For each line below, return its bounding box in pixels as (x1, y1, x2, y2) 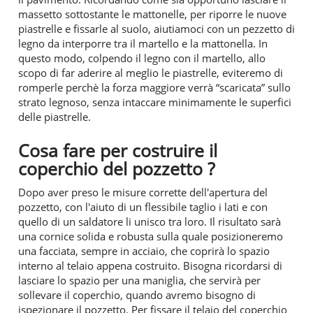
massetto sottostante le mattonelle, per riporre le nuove (18, 6, 286, 21)
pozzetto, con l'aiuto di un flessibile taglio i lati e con (18, 199, 268, 214)
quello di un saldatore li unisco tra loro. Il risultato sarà (18, 214, 281, 228)
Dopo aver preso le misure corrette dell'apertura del (18, 184, 268, 199)
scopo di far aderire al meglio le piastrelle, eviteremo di (18, 65, 283, 80)
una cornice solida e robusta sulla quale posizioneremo (18, 228, 283, 243)
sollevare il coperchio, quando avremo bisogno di (18, 287, 256, 302)
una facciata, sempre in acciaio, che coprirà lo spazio (18, 243, 270, 258)
